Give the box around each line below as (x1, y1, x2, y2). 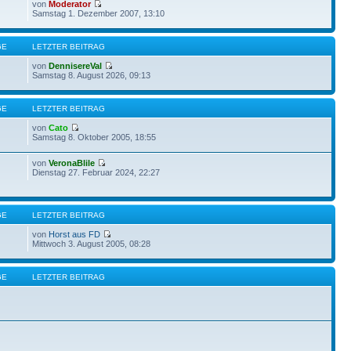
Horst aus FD (49, 229, 101, 239)
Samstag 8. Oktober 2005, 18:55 (32, 132, 157, 142)
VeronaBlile (49, 157, 96, 168)
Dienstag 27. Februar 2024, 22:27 (32, 167, 161, 177)
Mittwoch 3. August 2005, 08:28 (32, 238, 151, 248)
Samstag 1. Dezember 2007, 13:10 (32, 8, 165, 18)
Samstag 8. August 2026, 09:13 (32, 70, 151, 80)
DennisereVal (49, 60, 103, 71)
